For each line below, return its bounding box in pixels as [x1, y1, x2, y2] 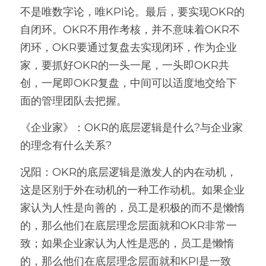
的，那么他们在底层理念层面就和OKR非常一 [20, 219, 237, 232]
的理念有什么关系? [20, 139, 112, 152]
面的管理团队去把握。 [20, 94, 130, 107]
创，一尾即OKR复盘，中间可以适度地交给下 [20, 77, 237, 90]
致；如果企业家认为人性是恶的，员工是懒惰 [20, 237, 234, 250]
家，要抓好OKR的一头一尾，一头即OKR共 [20, 59, 229, 72]
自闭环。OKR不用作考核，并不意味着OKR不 [20, 23, 240, 36]
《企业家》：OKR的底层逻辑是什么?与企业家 [20, 121, 243, 134]
